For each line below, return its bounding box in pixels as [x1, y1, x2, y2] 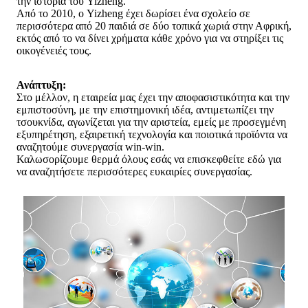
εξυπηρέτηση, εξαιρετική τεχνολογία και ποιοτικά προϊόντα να [16, 128, 287, 140]
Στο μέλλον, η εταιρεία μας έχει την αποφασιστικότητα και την [16, 91, 289, 103]
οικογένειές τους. [16, 44, 91, 56]
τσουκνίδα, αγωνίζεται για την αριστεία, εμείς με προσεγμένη [16, 115, 286, 128]
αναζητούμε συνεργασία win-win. [16, 140, 164, 153]
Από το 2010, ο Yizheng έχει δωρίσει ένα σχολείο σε [16, 7, 250, 19]
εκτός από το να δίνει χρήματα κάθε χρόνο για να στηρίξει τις [16, 32, 283, 44]
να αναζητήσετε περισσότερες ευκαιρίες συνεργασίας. [16, 165, 252, 177]
